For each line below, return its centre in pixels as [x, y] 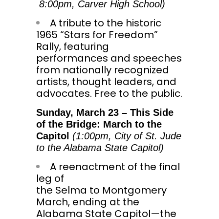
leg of [50, 179]
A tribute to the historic [106, 23]
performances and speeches [109, 58]
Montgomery [134, 190]
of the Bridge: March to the [99, 124]
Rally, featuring [73, 47]
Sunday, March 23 [77, 113]
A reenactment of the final [115, 167]
